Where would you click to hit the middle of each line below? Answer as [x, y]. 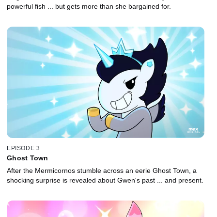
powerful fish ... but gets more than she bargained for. [89, 6]
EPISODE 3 [23, 148]
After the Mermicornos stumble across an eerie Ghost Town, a [102, 171]
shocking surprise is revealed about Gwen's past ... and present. [105, 180]
